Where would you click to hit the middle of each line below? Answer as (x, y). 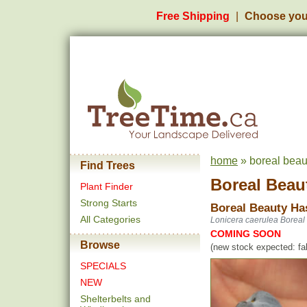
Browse (100, 245)
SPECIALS (103, 266)
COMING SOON (246, 234)
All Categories (110, 219)
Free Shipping (193, 16)
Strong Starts (109, 203)
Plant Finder (107, 186)
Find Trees (108, 165)
